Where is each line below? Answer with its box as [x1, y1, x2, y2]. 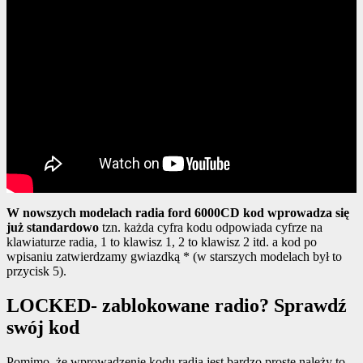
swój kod [6, 317, 79, 339]
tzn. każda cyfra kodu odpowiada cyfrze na [99, 220, 322, 235]
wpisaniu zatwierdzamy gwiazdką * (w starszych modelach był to [6, 250, 342, 264]
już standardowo [6, 220, 99, 235]
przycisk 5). [6, 264, 66, 279]
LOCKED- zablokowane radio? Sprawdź [6, 295, 347, 317]
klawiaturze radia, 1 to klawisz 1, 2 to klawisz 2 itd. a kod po [6, 235, 317, 250]
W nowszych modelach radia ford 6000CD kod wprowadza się [6, 206, 349, 220]
